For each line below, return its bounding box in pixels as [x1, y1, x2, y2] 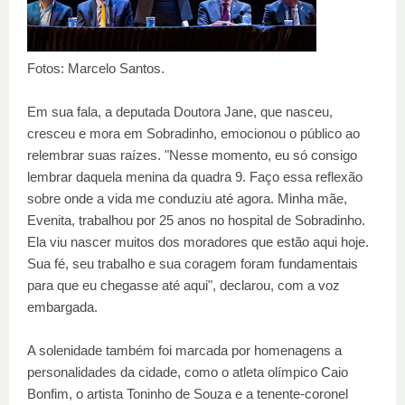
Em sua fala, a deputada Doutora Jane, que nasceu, [27, 104, 333, 119]
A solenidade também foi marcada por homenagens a [27, 343, 342, 358]
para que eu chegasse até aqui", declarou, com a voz [27, 278, 340, 293]
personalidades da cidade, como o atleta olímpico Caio [27, 364, 348, 380]
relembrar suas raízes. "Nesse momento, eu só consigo [27, 147, 357, 163]
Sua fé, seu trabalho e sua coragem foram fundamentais [27, 256, 358, 271]
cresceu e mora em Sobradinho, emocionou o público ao [27, 126, 360, 141]
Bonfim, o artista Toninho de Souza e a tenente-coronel [27, 386, 348, 401]
